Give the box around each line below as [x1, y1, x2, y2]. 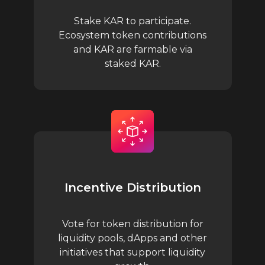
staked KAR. [104, 58, 161, 70]
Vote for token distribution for [62, 218, 203, 230]
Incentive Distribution [64, 180, 201, 195]
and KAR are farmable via [73, 44, 192, 56]
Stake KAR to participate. [74, 15, 191, 27]
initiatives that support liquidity [60, 247, 205, 258]
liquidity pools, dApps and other [58, 232, 207, 244]
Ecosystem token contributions [59, 30, 206, 41]
